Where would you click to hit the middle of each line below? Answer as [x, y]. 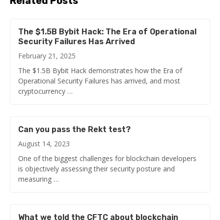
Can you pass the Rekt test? [74, 129]
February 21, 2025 [47, 55]
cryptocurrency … [45, 91]
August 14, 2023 [44, 143]
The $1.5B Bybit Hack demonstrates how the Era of [100, 70]
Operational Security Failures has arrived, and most [99, 81]
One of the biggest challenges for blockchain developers [107, 158]
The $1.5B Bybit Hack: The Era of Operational [107, 31]
